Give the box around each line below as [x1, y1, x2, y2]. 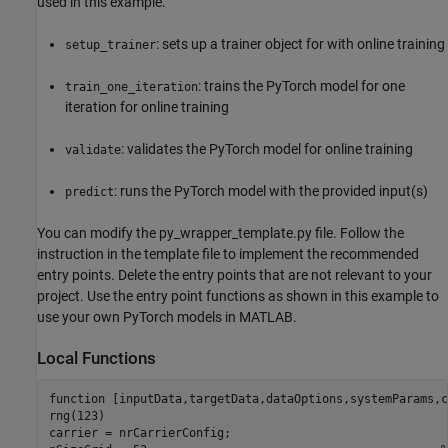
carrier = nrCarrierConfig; [48, 425, 231, 440]
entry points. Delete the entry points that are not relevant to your [37, 266, 432, 283]
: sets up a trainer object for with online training [156, 35, 445, 52]
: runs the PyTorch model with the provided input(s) [114, 182, 428, 199]
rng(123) [48, 408, 105, 423]
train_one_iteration [65, 79, 198, 94]
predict [65, 184, 114, 199]
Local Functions [37, 348, 156, 368]
